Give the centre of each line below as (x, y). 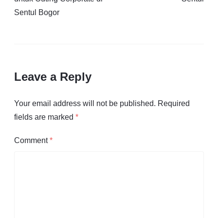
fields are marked (45, 117)
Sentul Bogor (37, 12)
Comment (32, 141)
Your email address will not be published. (85, 104)
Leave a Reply (53, 76)
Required (174, 104)
